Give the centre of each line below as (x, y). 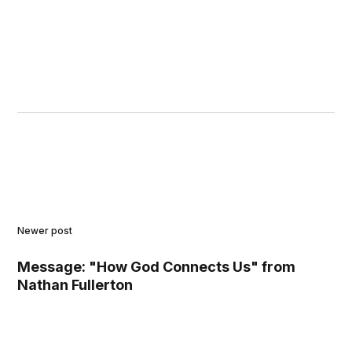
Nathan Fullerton (75, 285)
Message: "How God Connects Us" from (157, 267)
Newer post (45, 230)
